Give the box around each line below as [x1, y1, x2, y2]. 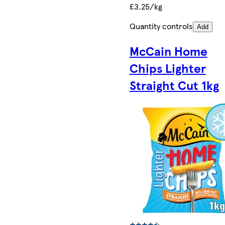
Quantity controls [129, 20, 193, 32]
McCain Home [129, 42, 207, 59]
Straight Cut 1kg [129, 76, 219, 93]
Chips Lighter [129, 59, 206, 76]
